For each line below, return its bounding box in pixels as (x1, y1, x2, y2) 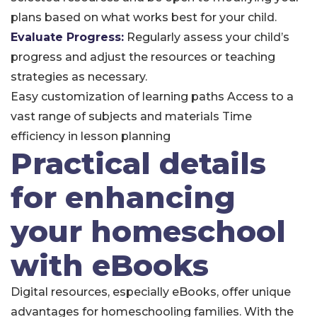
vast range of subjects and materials (11, 110, 219, 123)
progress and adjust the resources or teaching (11, 50, 275, 64)
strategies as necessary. (11, 70, 147, 83)
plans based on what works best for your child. (11, 11, 277, 24)
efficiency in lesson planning (11, 129, 171, 143)
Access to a (227, 90, 294, 103)
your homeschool (11, 213, 286, 250)
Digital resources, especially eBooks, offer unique (11, 285, 291, 299)
